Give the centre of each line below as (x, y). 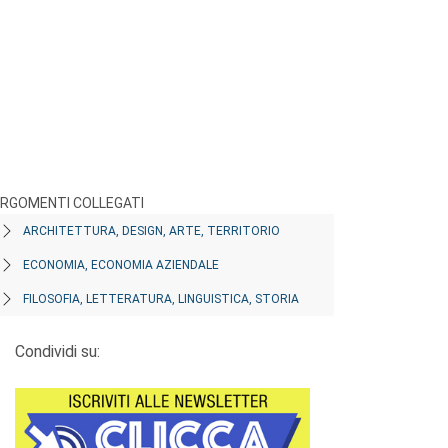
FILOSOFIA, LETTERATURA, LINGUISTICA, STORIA (161, 299)
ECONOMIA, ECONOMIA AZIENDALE (121, 265)
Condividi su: (57, 351)
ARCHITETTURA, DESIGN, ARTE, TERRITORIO (151, 231)
